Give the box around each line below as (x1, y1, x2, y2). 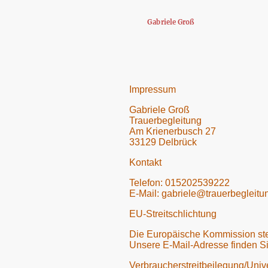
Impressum (129, 84, 176, 95)
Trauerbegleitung (129, 115, 202, 126)
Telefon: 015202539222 (129, 177, 230, 188)
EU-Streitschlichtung (129, 208, 217, 219)
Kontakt (129, 157, 162, 167)
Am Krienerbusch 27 (129, 126, 216, 136)
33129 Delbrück (129, 136, 197, 147)
